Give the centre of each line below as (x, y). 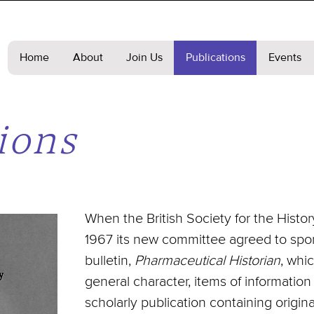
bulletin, (110, 261)
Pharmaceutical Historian (207, 261)
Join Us (144, 57)
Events (285, 57)
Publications (216, 57)
